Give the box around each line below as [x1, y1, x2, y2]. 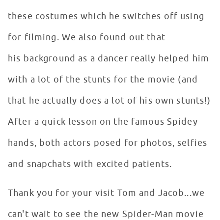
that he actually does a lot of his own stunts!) [8, 95, 211, 107]
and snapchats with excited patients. [8, 159, 175, 170]
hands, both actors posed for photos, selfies [8, 137, 208, 149]
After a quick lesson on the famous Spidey [8, 116, 198, 128]
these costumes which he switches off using [8, 11, 204, 22]
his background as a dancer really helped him [8, 53, 210, 64]
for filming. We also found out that [8, 32, 165, 43]
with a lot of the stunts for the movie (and [8, 74, 198, 85]
